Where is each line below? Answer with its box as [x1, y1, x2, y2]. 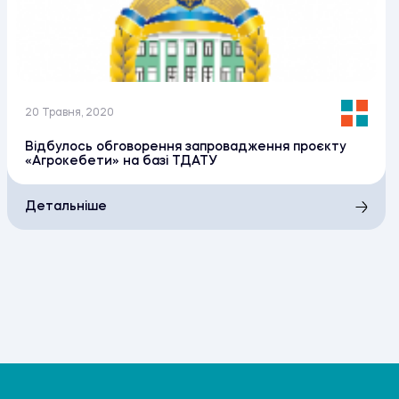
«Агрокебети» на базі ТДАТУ [25, 155, 218, 168]
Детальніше [25, 200, 108, 214]
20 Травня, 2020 [25, 108, 115, 119]
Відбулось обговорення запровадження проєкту [25, 141, 347, 154]
